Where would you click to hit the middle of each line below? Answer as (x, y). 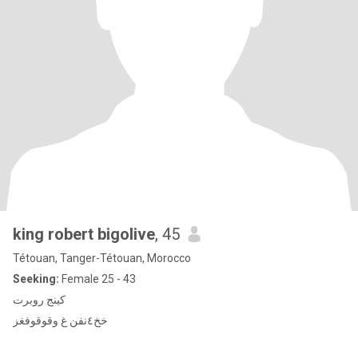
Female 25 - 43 (97, 279)
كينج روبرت (39, 300)
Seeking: (36, 279)
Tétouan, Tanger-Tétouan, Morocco (102, 258)
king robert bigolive (84, 234)
